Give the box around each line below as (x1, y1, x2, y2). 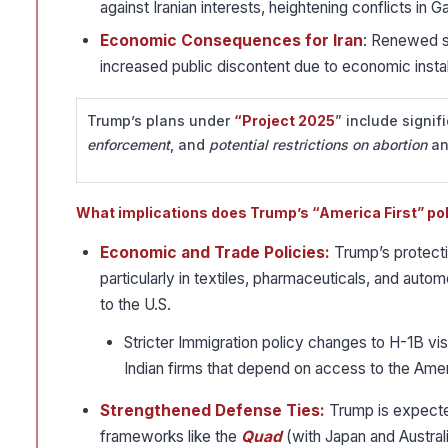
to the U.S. (100, 295, 171, 315)
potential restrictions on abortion (205, 136, 431, 154)
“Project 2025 (234, 112, 335, 130)
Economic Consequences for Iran (100, 31, 363, 51)
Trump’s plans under (87, 112, 234, 130)
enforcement (87, 136, 170, 154)
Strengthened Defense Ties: (100, 401, 325, 421)
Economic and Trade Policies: (100, 243, 334, 263)
